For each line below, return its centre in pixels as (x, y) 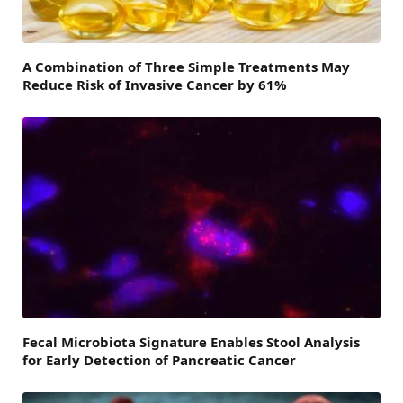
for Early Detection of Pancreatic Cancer (159, 360)
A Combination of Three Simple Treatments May (186, 67)
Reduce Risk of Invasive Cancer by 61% (155, 85)
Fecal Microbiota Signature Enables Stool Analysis (191, 342)
